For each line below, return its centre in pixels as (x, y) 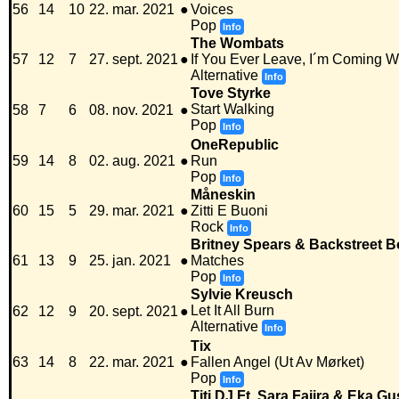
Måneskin (223, 195)
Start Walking (232, 110)
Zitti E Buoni (229, 211)
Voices (212, 10)
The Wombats (237, 44)
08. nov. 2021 (131, 110)
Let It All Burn (232, 311)
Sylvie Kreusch (242, 295)
